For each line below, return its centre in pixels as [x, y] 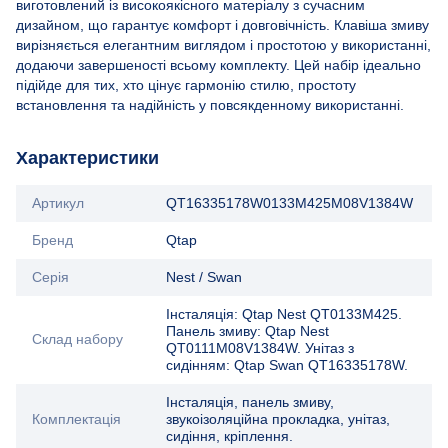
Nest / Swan [204, 276]
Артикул [58, 202]
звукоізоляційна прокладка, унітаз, [278, 418]
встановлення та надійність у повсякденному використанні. [210, 104]
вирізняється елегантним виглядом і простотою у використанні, [223, 44]
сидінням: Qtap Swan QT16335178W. [287, 364]
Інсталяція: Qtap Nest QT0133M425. [284, 313]
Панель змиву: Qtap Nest [247, 330]
